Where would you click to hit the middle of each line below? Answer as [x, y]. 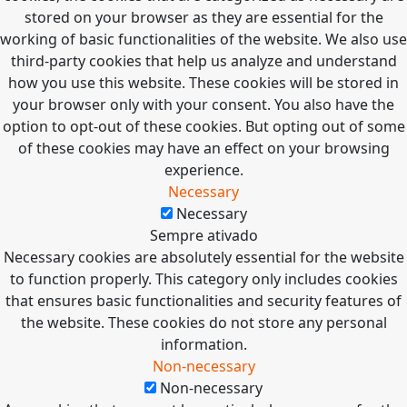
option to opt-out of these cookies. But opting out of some [203, 127]
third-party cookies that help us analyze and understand [203, 61]
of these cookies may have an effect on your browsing [203, 149]
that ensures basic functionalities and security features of [203, 301]
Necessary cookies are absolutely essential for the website [203, 258]
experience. [203, 170]
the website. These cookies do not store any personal [203, 323]
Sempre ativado [203, 236]
